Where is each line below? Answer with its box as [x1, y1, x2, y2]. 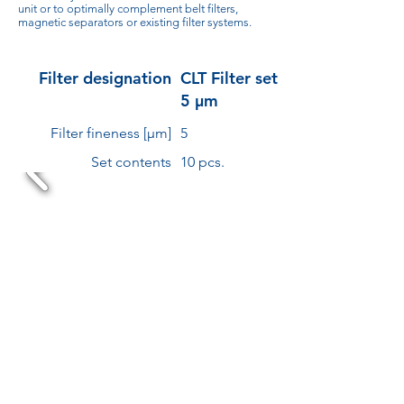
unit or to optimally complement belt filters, [18, 2, 238, 15]
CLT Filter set [180, 68, 278, 88]
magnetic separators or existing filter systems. [18, 15, 252, 29]
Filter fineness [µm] [50, 124, 171, 142]
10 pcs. [180, 153, 225, 170]
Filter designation [39, 68, 171, 88]
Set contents [91, 153, 171, 170]
